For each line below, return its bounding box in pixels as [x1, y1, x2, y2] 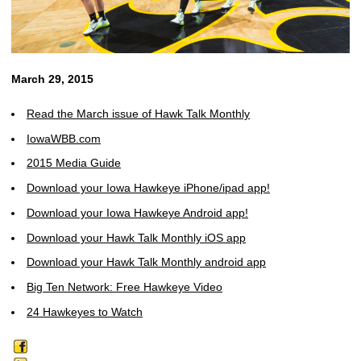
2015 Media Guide [27, 156, 121, 170]
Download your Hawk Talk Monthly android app [27, 255, 266, 269]
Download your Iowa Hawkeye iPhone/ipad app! [27, 181, 270, 195]
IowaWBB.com [27, 131, 101, 145]
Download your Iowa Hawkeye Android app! [27, 205, 248, 219]
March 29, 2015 [11, 72, 93, 85]
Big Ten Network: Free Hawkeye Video [27, 280, 222, 294]
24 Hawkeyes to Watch [27, 305, 143, 318]
